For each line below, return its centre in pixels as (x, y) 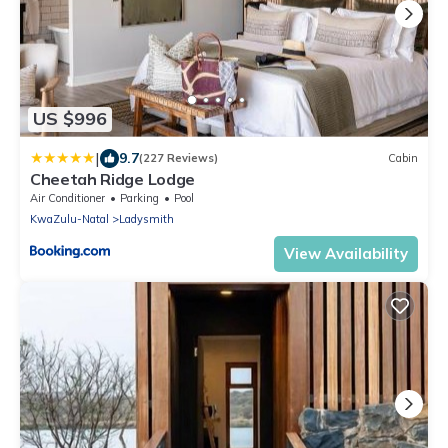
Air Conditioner (67, 197)
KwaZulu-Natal (69, 218)
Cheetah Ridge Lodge (112, 178)
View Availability (346, 253)
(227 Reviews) (178, 158)
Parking (139, 197)
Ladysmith (146, 218)
